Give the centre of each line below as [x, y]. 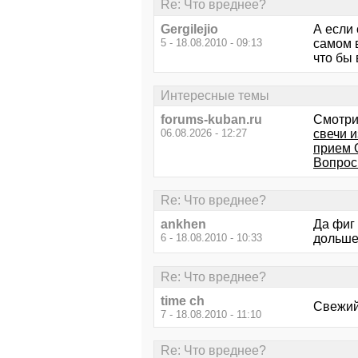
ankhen [183, 225]
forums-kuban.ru [211, 119]
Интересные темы [215, 95]
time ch [183, 300]
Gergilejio [189, 29]
